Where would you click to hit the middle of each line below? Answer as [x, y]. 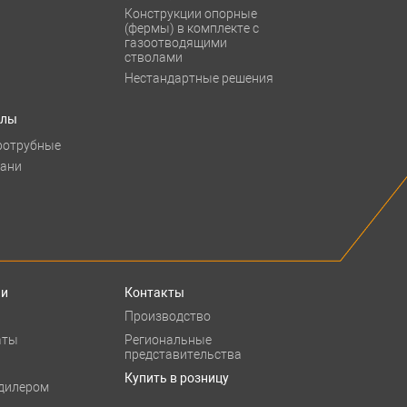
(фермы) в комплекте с [192, 28]
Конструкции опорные [191, 14]
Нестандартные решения [199, 78]
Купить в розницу [177, 378]
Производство [168, 316]
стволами [154, 57]
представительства [184, 354]
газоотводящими [176, 43]
